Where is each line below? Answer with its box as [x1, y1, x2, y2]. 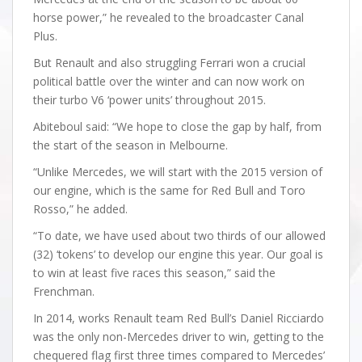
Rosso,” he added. [33, 201, 128, 217]
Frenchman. [33, 284, 95, 299]
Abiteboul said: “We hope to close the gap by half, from [33, 119, 322, 134]
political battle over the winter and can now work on [33, 74, 305, 89]
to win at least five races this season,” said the [33, 265, 276, 280]
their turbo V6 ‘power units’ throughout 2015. [33, 92, 266, 107]
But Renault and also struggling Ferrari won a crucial [33, 55, 305, 70]
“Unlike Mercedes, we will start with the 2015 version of [33, 164, 322, 179]
